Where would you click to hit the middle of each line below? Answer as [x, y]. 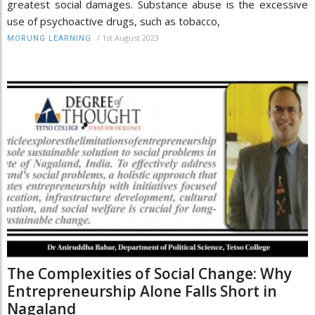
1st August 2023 [130, 38]
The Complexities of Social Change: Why [149, 273]
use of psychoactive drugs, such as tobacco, [114, 21]
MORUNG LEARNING [49, 39]
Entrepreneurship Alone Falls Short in [142, 291]
